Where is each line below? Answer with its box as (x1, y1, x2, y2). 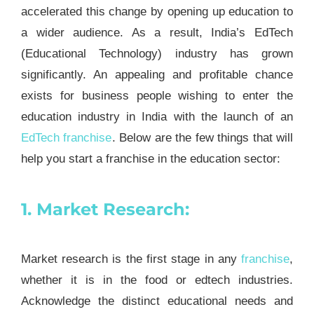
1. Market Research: (20, 198, 189, 219)
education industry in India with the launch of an (20, 109, 294, 123)
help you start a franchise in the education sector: (20, 151, 280, 165)
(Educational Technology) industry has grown (20, 46, 294, 60)
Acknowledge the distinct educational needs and (20, 294, 294, 308)
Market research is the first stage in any (20, 252, 242, 266)
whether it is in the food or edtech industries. (20, 273, 294, 287)
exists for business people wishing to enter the (20, 88, 294, 102)
